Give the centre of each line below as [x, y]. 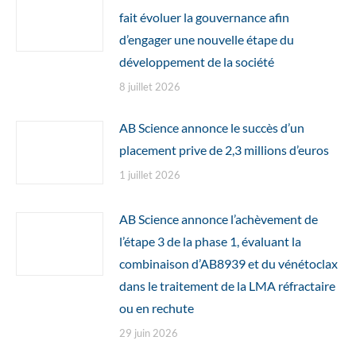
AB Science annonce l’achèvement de [219, 219]
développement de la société [197, 62]
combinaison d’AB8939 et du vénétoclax [228, 263]
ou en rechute [157, 308]
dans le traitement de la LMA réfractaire [227, 286]
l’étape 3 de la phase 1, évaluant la [210, 241]
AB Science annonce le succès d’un [212, 128]
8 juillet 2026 [150, 87]
